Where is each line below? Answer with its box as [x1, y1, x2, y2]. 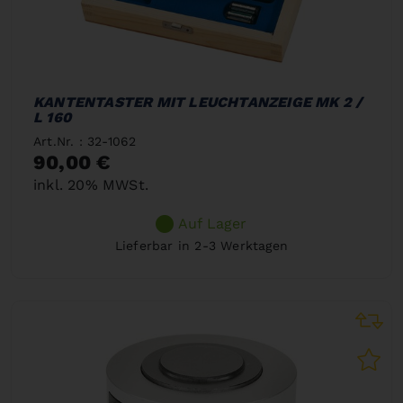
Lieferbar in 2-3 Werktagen [114, 238, 289, 253]
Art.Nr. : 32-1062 [33, 134, 137, 148]
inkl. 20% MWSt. [33, 176, 148, 193]
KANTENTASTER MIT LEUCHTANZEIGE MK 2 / [33, 94, 363, 111]
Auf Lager [177, 215, 247, 232]
